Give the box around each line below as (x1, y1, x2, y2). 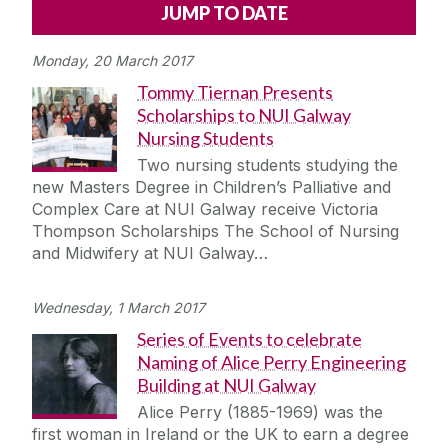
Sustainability (57, 231, 156, 252)
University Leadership (57, 176, 221, 197)
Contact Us (57, 121, 142, 142)
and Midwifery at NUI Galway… (32, 243, 268, 264)
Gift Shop (57, 286, 128, 307)
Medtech (57, 396, 123, 417)
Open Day (57, 341, 133, 362)
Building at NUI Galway (137, 374, 316, 397)
